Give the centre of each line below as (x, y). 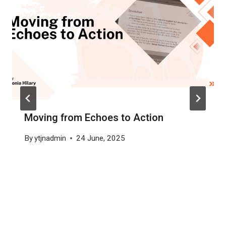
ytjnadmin (50, 138)
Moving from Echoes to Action (94, 118)
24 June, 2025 (101, 138)
